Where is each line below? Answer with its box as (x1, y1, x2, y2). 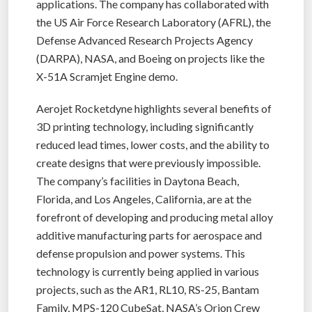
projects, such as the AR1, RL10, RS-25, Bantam (36, 282, 259, 296)
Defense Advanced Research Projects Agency (36, 33, 253, 47)
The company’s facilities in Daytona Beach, (36, 173, 239, 187)
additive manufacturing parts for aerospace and (36, 228, 262, 242)
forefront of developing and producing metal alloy (36, 210, 273, 224)
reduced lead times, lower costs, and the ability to (36, 137, 270, 151)
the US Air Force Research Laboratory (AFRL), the (36, 15, 271, 29)
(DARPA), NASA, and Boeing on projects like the (36, 51, 265, 65)
